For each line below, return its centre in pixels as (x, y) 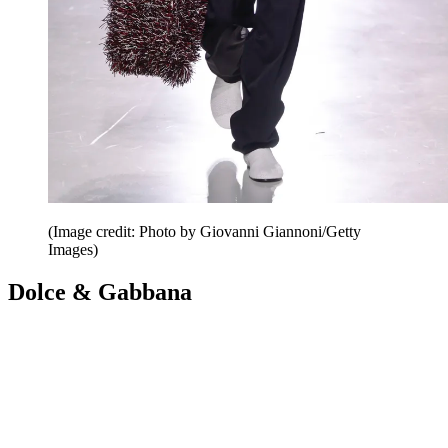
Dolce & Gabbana (100, 291)
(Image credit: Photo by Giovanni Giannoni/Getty (204, 231)
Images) (73, 249)
